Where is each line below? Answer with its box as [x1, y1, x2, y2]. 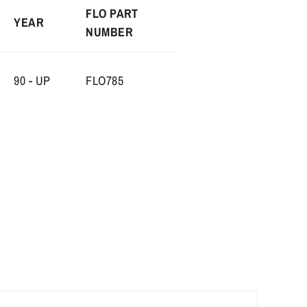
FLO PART [86, 5, 138, 23]
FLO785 [86, 72, 123, 90]
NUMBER [86, 23, 133, 41]
